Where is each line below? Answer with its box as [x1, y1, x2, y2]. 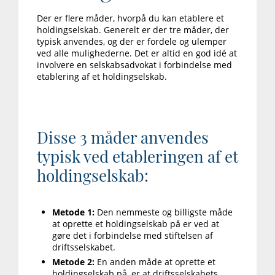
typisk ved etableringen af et [37, 145, 238, 168]
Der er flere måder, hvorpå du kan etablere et [37, 12, 224, 25]
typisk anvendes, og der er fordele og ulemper [37, 36, 227, 48]
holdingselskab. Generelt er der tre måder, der [37, 24, 229, 36]
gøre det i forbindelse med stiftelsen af [52, 230, 213, 242]
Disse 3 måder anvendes [37, 126, 209, 149]
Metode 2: [52, 256, 97, 268]
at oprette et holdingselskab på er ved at [52, 218, 219, 230]
